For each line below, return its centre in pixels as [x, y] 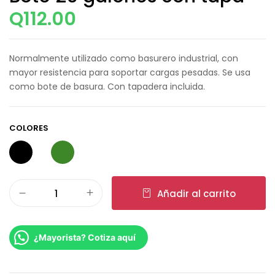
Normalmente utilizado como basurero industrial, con [124, 58]
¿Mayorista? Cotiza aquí [85, 237]
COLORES [29, 128]
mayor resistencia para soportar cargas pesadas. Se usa [130, 72]
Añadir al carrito [196, 193]
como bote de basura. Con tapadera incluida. [107, 87]
